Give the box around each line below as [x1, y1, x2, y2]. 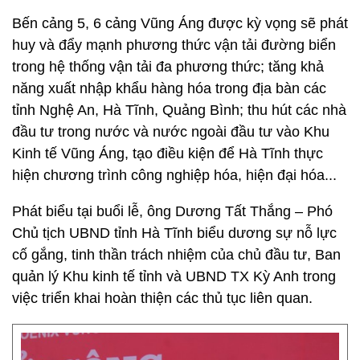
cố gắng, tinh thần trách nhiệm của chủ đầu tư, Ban [12, 247, 341, 263]
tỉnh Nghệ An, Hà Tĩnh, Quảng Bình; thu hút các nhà [12, 102, 346, 118]
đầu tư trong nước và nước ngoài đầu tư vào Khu [12, 124, 329, 140]
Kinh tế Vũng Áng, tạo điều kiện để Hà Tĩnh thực [12, 145, 323, 162]
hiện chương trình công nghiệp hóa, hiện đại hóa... [12, 167, 337, 183]
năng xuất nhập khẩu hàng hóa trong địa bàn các [12, 80, 326, 96]
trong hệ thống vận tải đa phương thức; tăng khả [12, 59, 324, 75]
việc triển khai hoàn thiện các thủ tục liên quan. [12, 290, 313, 306]
